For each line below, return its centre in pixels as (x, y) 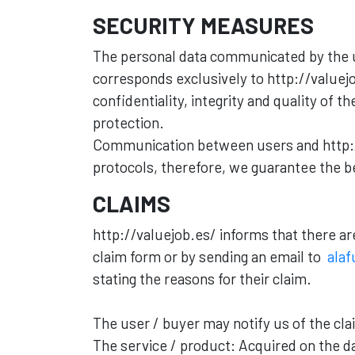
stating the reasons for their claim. (202, 279)
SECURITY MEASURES (203, 25)
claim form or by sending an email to (210, 256)
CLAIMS (132, 204)
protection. (128, 122)
